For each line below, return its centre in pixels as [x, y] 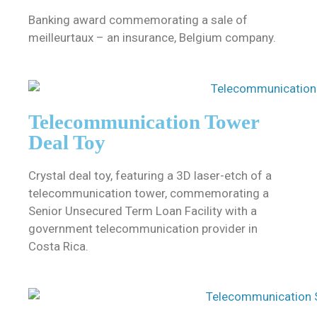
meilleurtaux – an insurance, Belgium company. [152, 38]
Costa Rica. [58, 246]
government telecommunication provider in [143, 228]
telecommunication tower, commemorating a [149, 193]
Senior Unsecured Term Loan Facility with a [143, 211]
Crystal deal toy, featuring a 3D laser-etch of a [150, 175]
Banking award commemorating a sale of [138, 20]
